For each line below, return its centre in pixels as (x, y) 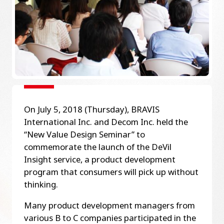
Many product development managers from (109, 205)
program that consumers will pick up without (111, 172)
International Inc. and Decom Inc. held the (106, 122)
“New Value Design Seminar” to (84, 134)
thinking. (41, 184)
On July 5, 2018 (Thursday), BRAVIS (91, 109)
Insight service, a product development (99, 159)
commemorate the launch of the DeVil (97, 147)
